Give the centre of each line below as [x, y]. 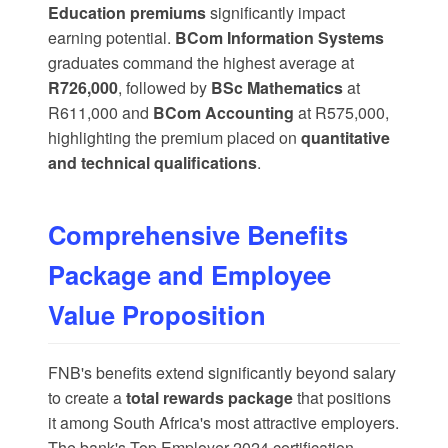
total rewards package [209, 398]
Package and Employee [189, 275]
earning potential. [111, 38]
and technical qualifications [152, 163]
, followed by [164, 88]
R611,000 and [100, 113]
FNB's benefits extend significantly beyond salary [222, 373]
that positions [342, 398]
